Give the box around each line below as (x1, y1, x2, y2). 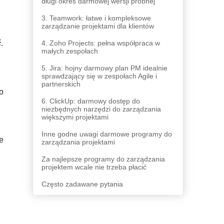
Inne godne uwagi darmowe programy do (41, 130, 172, 138)
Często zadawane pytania (41, 180, 123, 188)
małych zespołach (41, 47, 98, 55)
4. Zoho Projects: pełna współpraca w (41, 39, 160, 47)
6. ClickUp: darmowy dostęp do (41, 97, 140, 105)
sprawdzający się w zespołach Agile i (41, 72, 157, 80)
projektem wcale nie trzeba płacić (41, 163, 146, 171)
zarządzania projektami (41, 138, 115, 146)
